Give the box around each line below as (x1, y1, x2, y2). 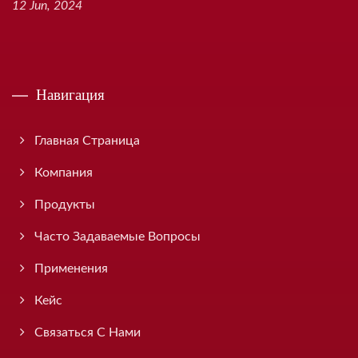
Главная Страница (34, 134, 140, 147)
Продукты (34, 198, 95, 211)
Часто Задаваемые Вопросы (34, 230, 201, 243)
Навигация (36, 84, 105, 104)
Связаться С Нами (34, 326, 141, 339)
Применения (34, 262, 108, 275)
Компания (34, 166, 93, 179)
